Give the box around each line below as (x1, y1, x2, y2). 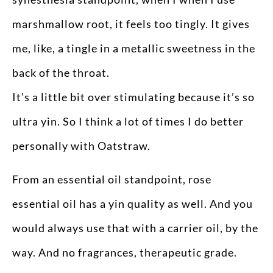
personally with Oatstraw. (12, 139, 151, 153)
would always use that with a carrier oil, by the (12, 221, 258, 235)
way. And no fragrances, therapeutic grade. (12, 245, 237, 259)
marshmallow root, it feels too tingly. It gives (12, 17, 250, 31)
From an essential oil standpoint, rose (12, 172, 211, 186)
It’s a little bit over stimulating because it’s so (12, 90, 255, 104)
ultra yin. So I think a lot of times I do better (12, 115, 244, 129)
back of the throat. (12, 66, 110, 80)
